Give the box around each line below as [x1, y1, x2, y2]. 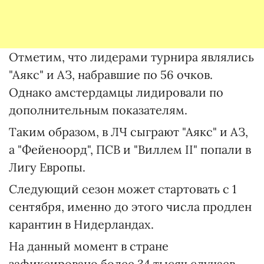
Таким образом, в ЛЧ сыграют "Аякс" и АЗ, [9, 124, 248, 139]
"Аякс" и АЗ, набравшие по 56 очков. [9, 67, 213, 82]
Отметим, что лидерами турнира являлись [9, 49, 254, 64]
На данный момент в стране [9, 239, 169, 253]
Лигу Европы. [9, 160, 85, 174]
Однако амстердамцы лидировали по [9, 85, 223, 100]
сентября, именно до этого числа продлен [9, 199, 252, 214]
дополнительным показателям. [9, 103, 187, 117]
